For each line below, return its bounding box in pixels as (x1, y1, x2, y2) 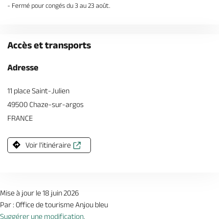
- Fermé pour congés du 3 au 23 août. (7, 1, 110, 9)
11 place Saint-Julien (7, 87, 69, 95)
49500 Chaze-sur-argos (7, 100, 84, 109)
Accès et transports (7, 40, 91, 50)
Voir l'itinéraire (25, 141, 71, 149)
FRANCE (7, 114, 33, 122)
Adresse (7, 63, 39, 72)
